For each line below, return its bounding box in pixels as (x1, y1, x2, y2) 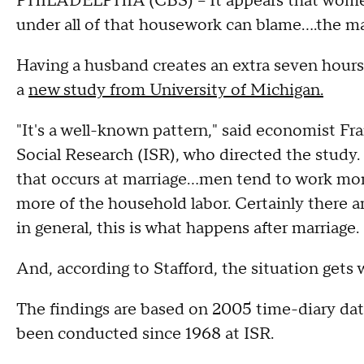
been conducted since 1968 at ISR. (16, 323, 274, 344)
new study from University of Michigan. (28, 80, 323, 101)
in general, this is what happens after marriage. (16, 218, 359, 239)
